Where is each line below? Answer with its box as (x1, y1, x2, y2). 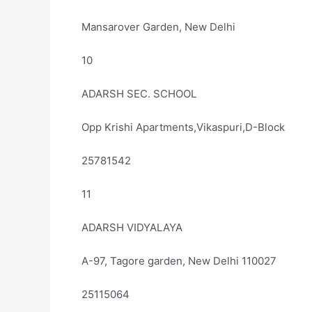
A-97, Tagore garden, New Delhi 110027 (81, 254, 276, 267)
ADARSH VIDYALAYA (81, 221, 182, 234)
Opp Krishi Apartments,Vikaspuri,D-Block (81, 120, 285, 134)
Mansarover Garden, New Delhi (81, 20, 235, 33)
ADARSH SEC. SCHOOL (81, 87, 196, 100)
